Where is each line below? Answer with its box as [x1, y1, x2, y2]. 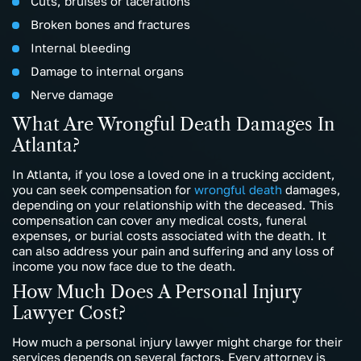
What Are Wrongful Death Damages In [12, 114, 334, 136]
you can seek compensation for [12, 182, 194, 197]
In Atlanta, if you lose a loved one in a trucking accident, [12, 167, 335, 182]
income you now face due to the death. [12, 259, 236, 274]
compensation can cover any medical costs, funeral [12, 213, 307, 228]
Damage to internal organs [31, 64, 184, 79]
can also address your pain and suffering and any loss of [12, 243, 334, 259]
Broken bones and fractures [31, 17, 190, 32]
